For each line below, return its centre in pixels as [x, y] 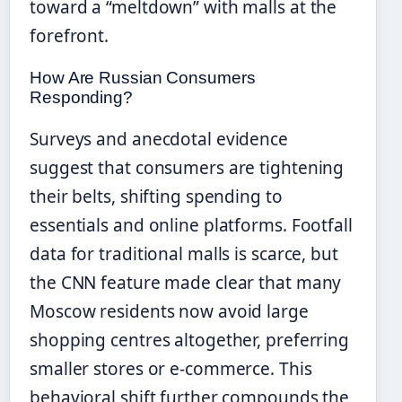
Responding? [81, 97]
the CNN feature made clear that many [186, 282]
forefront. [70, 35]
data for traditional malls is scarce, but [184, 253]
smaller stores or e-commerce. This [171, 368]
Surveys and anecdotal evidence [159, 139]
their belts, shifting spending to [156, 196]
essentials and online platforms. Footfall [191, 225]
